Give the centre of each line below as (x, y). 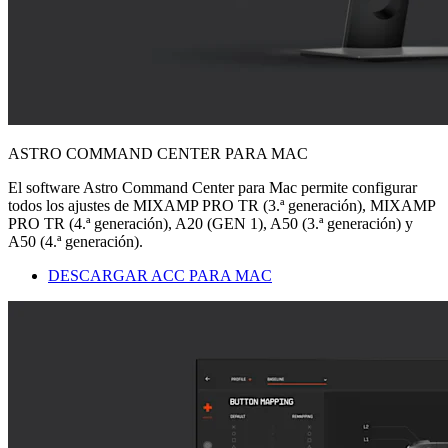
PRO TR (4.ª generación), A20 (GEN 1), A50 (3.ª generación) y (210, 223)
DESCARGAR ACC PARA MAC (160, 275)
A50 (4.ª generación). (75, 241)
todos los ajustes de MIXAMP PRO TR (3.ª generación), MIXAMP (221, 205)
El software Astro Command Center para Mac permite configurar (212, 187)
